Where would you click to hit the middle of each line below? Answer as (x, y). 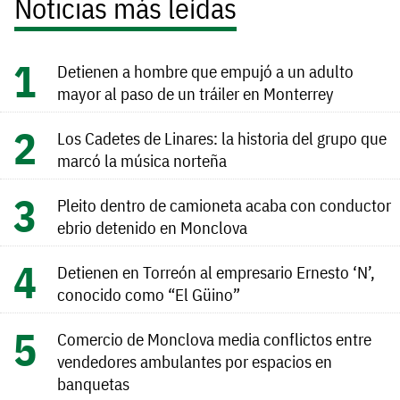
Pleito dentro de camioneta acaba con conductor (224, 204)
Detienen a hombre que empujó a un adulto (205, 71)
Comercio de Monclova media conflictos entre (214, 338)
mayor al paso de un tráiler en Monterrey (196, 93)
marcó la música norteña (142, 160)
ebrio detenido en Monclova (152, 227)
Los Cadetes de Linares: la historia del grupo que (222, 137)
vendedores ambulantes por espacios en (195, 361)
